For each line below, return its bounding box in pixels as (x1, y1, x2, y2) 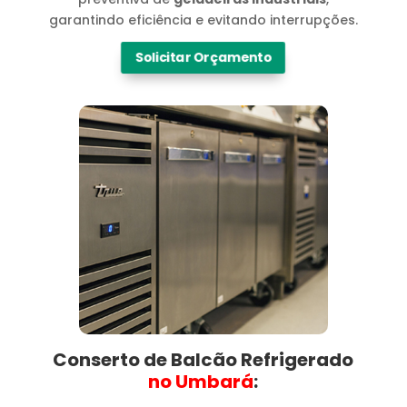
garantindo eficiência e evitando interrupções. (48, 10, 358, 29)
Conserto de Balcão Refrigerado (53, 346, 354, 372)
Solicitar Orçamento (135, 48, 272, 66)
